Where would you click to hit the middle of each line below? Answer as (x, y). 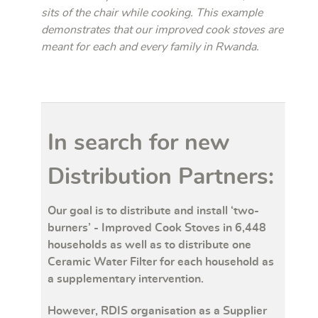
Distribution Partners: (161, 176)
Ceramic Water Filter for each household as (161, 262)
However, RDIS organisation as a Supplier (157, 311)
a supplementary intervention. (126, 279)
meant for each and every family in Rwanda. (150, 47)
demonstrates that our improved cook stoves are (162, 30)
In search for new (138, 142)
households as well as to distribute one (149, 245)
